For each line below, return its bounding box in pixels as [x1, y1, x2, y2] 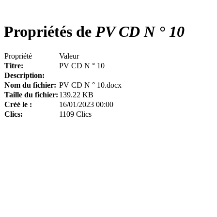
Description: [4, 71, 45, 79]
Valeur [59, 51, 79, 60]
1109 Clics [59, 109, 92, 118]
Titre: [4, 61, 23, 70]
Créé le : [4, 100, 32, 108]
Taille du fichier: [4, 90, 58, 99]
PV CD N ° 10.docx [59, 80, 122, 89]
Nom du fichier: [4, 80, 56, 89]
